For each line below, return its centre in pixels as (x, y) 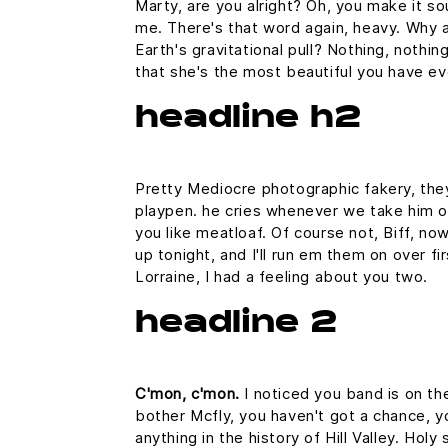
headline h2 (248, 119)
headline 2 (236, 324)
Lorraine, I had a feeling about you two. (282, 276)
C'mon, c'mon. (187, 393)
